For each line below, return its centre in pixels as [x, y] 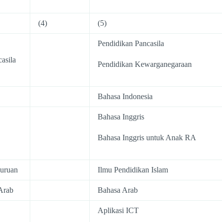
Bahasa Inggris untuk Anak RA [147, 138]
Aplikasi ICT [118, 210]
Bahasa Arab [118, 190]
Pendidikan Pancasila [131, 43]
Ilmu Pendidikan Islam [133, 170]
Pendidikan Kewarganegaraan [145, 64]
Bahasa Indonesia [125, 96]
